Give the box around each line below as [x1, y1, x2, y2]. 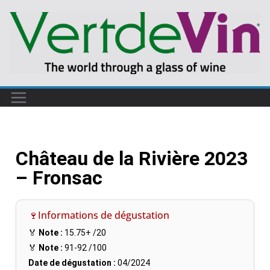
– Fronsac [16, 166, 102, 189]
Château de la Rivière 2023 [16, 146, 248, 170]
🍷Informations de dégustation [28, 208, 169, 222]
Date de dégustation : [28, 257, 116, 268]
